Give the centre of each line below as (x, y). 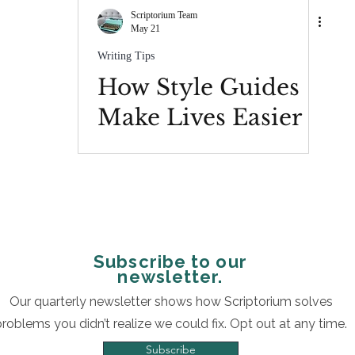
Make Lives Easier (200, 118)
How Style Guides (198, 88)
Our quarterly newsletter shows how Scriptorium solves (171, 302)
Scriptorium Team (164, 15)
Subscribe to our (170, 261)
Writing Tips (126, 56)
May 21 (145, 29)
